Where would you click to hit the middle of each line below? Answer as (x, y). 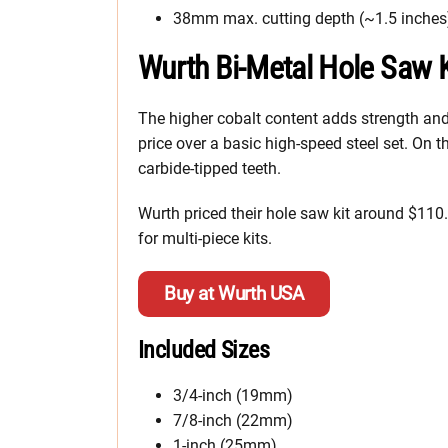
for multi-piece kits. (205, 238)
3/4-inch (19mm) (233, 395)
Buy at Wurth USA (234, 293)
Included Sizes (204, 349)
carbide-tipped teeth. (209, 168)
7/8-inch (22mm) (233, 420)
